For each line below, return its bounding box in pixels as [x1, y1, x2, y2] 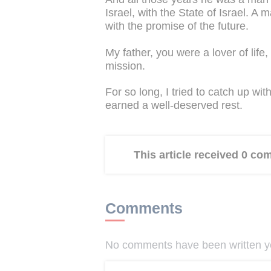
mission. [105, 59, 145, 72]
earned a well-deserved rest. [105, 99, 243, 112]
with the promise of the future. [105, 20, 249, 33]
